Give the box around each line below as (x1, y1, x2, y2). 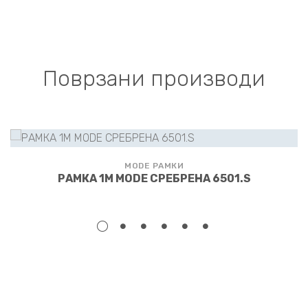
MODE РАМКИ (124, 161, 184, 170)
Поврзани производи (43, 65, 265, 91)
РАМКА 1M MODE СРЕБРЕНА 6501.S (57, 172, 251, 185)
